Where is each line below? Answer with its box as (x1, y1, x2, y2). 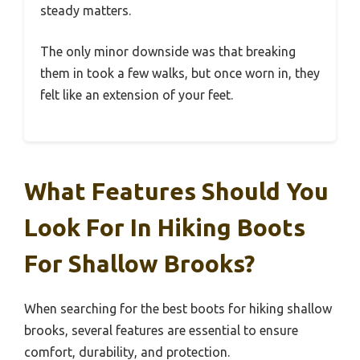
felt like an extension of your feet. (40, 88, 233, 102)
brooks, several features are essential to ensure (24, 323, 298, 337)
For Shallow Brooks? (24, 250, 255, 277)
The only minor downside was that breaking (40, 44, 296, 59)
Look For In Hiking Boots (24, 214, 305, 241)
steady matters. (40, 3, 131, 18)
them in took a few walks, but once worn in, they (40, 66, 320, 80)
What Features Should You (24, 178, 329, 205)
